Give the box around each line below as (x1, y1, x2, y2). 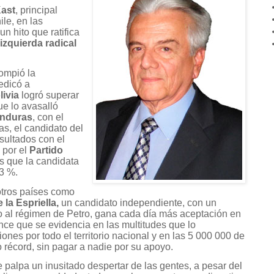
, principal (15, 5, 57, 16)
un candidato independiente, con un (59, 197, 217, 208)
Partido (29, 145, 63, 156)
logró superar (19, 90, 79, 101)
